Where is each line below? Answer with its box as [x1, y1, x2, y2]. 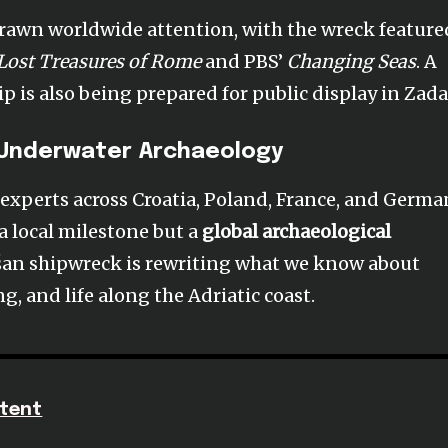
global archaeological [202, 219, 392, 243]
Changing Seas [287, 49, 417, 73]
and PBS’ [201, 49, 288, 73]
